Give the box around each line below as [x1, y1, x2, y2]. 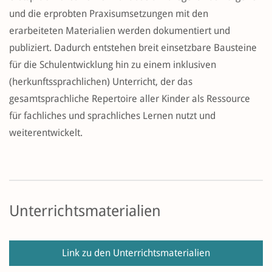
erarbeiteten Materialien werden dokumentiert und [9, 25, 230, 37]
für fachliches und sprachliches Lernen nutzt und [9, 110, 216, 122]
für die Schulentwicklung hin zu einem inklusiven [9, 59, 216, 71]
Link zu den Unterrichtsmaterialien [62, 247, 210, 259]
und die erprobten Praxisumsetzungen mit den [9, 8, 208, 20]
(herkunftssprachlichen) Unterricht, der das [9, 76, 192, 88]
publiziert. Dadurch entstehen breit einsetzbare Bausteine [9, 42, 257, 54]
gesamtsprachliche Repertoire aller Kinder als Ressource [9, 93, 250, 105]
